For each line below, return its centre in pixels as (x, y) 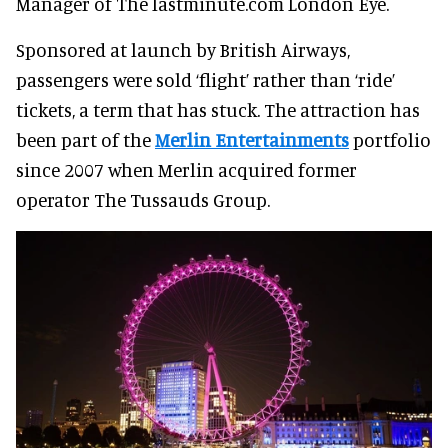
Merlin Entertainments (252, 139)
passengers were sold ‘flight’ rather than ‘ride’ (205, 79)
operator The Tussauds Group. (143, 199)
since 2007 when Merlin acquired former (186, 169)
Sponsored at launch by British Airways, (183, 49)
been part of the (85, 139)
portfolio (390, 139)
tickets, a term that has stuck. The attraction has (218, 109)
